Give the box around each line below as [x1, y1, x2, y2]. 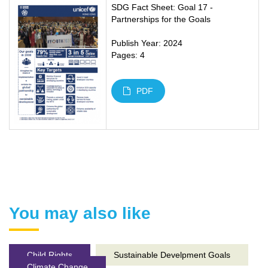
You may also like [9, 204, 151, 223]
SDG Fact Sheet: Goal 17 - [111, 2, 213, 13]
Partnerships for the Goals [111, 14, 211, 25]
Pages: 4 [111, 50, 145, 60]
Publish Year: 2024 [111, 38, 182, 48]
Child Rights [27, 250, 72, 260]
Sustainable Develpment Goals [114, 250, 230, 260]
